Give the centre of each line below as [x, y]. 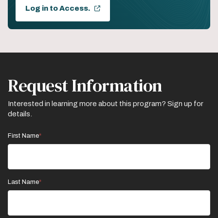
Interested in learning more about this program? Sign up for [106, 104]
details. [20, 114]
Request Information [85, 86]
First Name [23, 136]
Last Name [23, 182]
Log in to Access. [58, 9]
